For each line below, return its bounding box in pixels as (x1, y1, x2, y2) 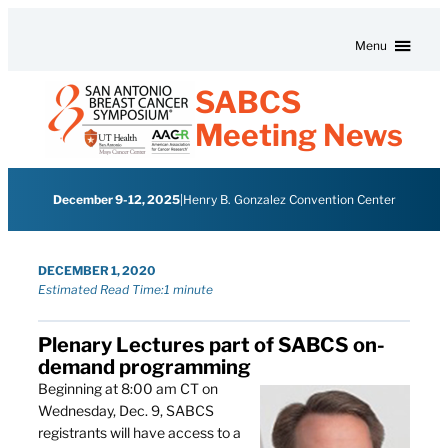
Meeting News (195, 117, 403, 154)
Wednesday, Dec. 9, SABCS (38, 401, 214, 419)
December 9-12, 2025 (52, 191, 180, 207)
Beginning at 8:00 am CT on (38, 379, 218, 397)
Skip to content (27, 19, 124, 36)
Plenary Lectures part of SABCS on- (38, 332, 385, 357)
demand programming (38, 354, 251, 379)
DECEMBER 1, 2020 (38, 262, 156, 278)
